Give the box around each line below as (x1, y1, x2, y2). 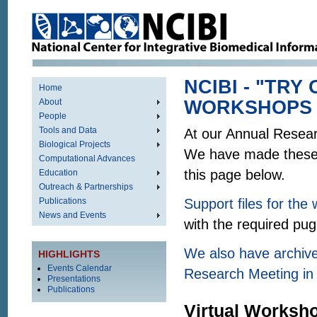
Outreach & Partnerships (39, 182, 133, 192)
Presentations (47, 274, 100, 284)
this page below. (184, 167, 285, 183)
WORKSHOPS (184, 97, 312, 118)
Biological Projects (39, 139, 110, 149)
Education (39, 168, 78, 178)
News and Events (39, 210, 106, 220)
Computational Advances (39, 154, 135, 163)
